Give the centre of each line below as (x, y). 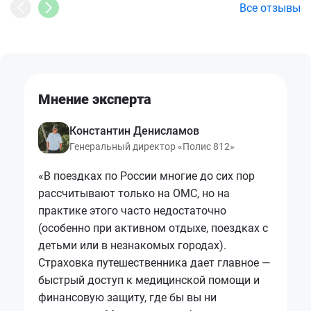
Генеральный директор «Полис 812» (152, 147)
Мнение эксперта (95, 100)
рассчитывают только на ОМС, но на (134, 194)
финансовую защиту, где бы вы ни (127, 298)
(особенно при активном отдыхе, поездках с (153, 228)
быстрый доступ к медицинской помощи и (149, 280)
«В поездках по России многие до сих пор (146, 176)
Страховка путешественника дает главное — (154, 263)
